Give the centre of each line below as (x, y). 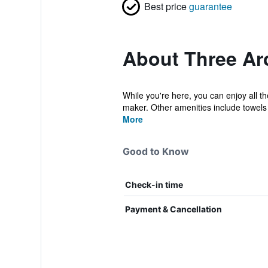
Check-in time (154, 185)
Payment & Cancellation (173, 209)
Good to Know (156, 151)
